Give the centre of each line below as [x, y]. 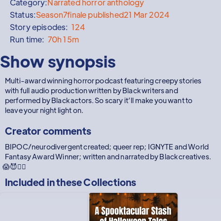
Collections [110, 182]
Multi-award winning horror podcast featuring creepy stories [103, 80]
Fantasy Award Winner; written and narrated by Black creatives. [108, 156]
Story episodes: [41, 27]
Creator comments [48, 130]
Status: [23, 15]
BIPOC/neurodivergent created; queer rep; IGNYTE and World [107, 147]
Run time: [29, 39]
